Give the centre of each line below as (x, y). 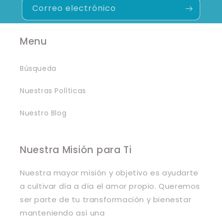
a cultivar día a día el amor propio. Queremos (110, 186)
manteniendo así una (62, 213)
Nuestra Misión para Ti (76, 150)
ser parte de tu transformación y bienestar (106, 199)
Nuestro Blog (43, 113)
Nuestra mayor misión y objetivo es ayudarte (109, 173)
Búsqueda (38, 68)
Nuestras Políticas (53, 91)
